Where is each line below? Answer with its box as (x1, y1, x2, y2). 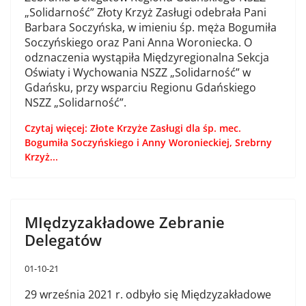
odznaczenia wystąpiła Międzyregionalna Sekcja (25, 50, 269, 65)
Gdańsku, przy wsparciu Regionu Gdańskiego (25, 80, 256, 95)
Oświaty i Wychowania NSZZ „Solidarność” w (25, 65, 251, 80)
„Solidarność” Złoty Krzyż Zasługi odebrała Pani (25, 5, 266, 20)
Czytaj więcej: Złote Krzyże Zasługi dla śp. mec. (25, 122, 241, 135)
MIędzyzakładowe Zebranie (25, 212, 225, 232)
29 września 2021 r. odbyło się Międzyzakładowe (25, 287, 271, 302)
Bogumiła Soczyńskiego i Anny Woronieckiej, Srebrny (25, 136, 272, 149)
